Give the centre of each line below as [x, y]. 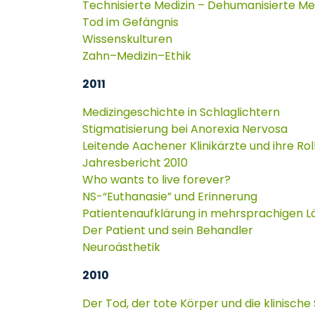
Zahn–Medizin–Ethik [137, 56]
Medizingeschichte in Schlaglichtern [181, 112]
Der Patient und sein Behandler [168, 230]
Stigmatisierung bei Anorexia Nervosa [185, 129]
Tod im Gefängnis [130, 22]
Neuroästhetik [121, 247]
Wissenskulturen [127, 39]
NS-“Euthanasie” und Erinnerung [170, 197]
